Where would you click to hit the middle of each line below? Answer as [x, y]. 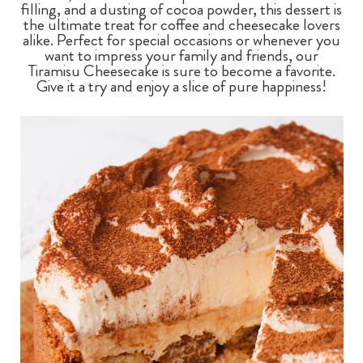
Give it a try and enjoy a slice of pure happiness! [181, 86]
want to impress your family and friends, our [181, 55]
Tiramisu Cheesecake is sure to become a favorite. [181, 70]
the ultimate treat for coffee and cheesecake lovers [181, 24]
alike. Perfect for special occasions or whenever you [181, 40]
